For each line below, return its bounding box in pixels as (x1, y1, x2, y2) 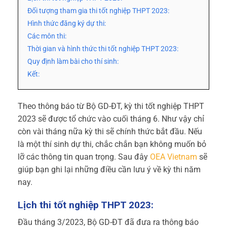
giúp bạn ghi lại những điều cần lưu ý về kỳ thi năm (18, 165, 201, 174)
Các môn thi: (27, 32, 66, 41)
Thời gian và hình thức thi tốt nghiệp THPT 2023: (27, 45, 178, 53)
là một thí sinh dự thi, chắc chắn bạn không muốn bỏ (18, 139, 206, 149)
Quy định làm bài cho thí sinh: (27, 57, 119, 66)
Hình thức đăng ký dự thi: (27, 19, 106, 28)
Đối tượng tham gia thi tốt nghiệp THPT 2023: (27, 7, 169, 15)
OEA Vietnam (150, 152, 197, 162)
